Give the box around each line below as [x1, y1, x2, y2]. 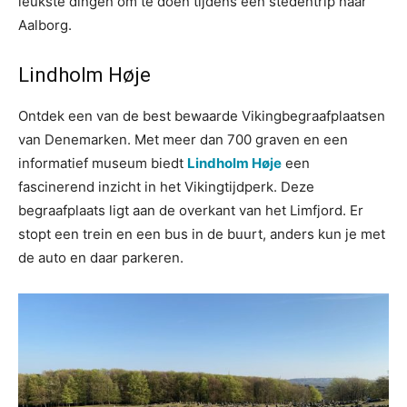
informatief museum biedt [18, 154, 187, 172]
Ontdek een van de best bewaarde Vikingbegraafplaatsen [18, 107, 385, 124]
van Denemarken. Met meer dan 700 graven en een [18, 131, 348, 148]
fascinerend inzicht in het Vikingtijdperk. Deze [18, 178, 314, 195]
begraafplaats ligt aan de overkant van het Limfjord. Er [18, 202, 363, 219]
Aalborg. [18, 16, 72, 34]
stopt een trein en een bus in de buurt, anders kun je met [18, 225, 385, 243]
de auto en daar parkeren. [18, 249, 184, 266]
